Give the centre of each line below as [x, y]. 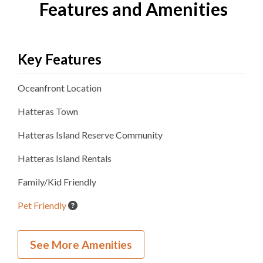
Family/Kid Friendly [57, 182]
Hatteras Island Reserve [67, 135]
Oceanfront [42, 88]
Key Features [60, 59]
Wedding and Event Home [70, 229]
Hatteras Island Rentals [65, 158]
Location [84, 88]
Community [139, 135]
